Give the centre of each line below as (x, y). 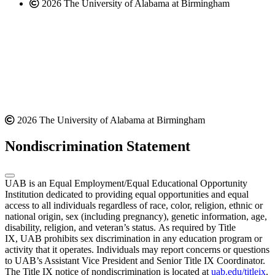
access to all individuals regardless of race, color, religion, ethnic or (134, 206)
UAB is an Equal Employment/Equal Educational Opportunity (126, 184)
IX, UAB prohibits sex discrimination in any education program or (134, 239)
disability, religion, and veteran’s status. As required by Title (120, 228)
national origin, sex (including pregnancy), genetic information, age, (136, 217)
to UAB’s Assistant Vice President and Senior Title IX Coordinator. (135, 261)
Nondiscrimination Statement (98, 146)
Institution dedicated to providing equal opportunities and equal (127, 195)
